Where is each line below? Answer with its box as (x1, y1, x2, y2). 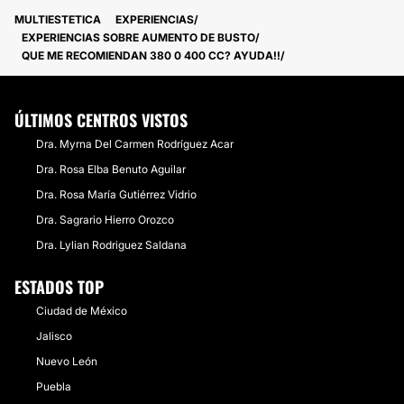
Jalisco (36, 329, 72, 343)
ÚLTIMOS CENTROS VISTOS (14, 108, 188, 132)
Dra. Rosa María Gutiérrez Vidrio (36, 188, 197, 201)
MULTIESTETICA (14, 13, 101, 26)
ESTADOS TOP (14, 275, 104, 298)
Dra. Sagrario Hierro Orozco (36, 213, 174, 226)
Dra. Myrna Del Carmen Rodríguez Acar (36, 137, 234, 151)
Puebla (36, 380, 71, 393)
